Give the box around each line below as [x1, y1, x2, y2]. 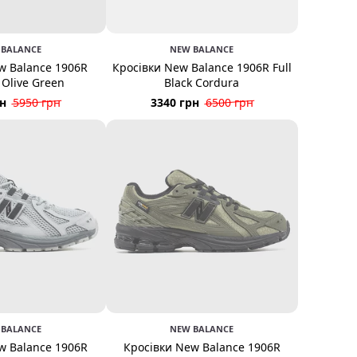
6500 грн [205, 94, 253, 110]
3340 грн [150, 94, 199, 110]
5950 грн [13, 95, 61, 111]
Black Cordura [164, 74, 240, 90]
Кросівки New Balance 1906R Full [112, 59, 292, 75]
